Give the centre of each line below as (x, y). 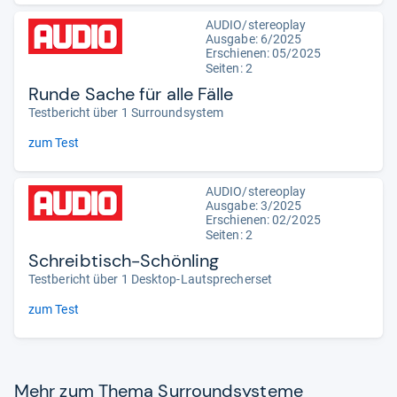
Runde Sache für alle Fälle (131, 93)
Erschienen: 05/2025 (263, 53)
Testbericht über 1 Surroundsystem (126, 112)
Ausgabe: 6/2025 (254, 39)
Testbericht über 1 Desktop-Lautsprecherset (151, 279)
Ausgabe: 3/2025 (254, 205)
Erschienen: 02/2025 (263, 219)
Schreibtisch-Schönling (124, 260)
